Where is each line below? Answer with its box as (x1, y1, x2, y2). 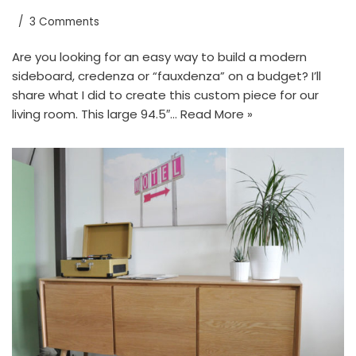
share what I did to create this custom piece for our (12, 87, 319, 104)
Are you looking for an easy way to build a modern (12, 48, 307, 66)
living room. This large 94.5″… (12, 106, 180, 123)
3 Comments (29, 14, 99, 30)
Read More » (180, 106, 253, 123)
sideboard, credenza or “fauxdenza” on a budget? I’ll (12, 68, 321, 85)
